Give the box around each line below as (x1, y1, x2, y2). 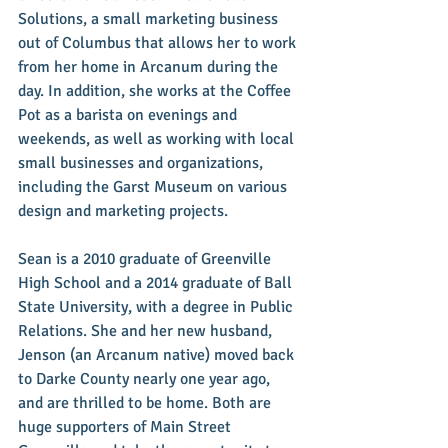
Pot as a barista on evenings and (18, 105, 241, 125)
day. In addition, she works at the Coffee (18, 81, 295, 101)
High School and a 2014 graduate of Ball (18, 273, 296, 293)
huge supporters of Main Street (18, 417, 235, 437)
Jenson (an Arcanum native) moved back (18, 345, 298, 365)
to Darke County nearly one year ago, (18, 369, 274, 389)
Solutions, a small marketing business (18, 9, 282, 29)
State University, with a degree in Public (18, 297, 297, 317)
